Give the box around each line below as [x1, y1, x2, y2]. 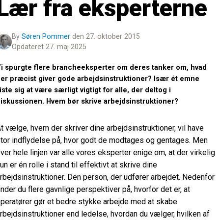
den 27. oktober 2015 [72, 32, 140, 41]
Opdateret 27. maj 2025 [11, 43, 86, 51]
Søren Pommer [21, 32, 70, 41]
